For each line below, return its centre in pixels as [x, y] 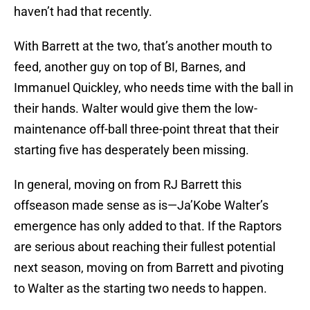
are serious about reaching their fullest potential [145, 247]
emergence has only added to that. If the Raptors [148, 226]
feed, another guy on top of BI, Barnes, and [130, 67]
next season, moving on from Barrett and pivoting [149, 268]
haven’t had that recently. [83, 12]
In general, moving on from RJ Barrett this [128, 185]
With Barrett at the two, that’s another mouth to [143, 46]
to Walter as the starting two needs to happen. [140, 289]
